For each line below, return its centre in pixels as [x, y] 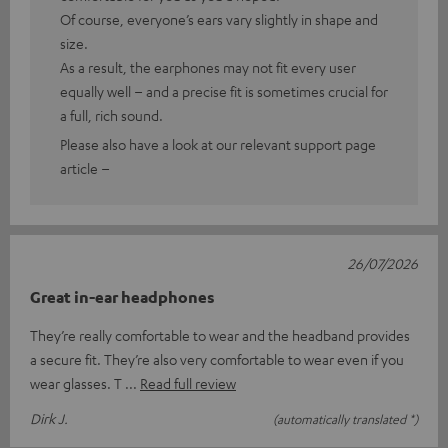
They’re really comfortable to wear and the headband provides [220, 334]
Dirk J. [49, 417]
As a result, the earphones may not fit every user [208, 66]
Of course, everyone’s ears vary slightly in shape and [219, 18]
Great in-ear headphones [122, 296]
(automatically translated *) [345, 418]
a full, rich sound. [111, 114]
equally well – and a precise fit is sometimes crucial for [224, 90]
